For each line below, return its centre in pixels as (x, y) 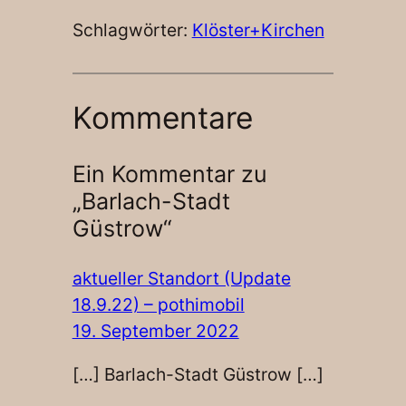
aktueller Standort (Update (181, 278)
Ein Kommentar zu (169, 174)
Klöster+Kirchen (258, 30)
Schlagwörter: (132, 30)
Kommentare (162, 117)
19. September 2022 (155, 330)
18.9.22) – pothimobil (158, 304)
